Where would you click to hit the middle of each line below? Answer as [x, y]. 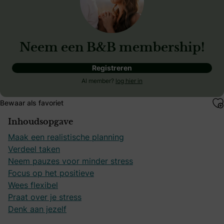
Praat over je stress [45, 197]
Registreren [112, 68]
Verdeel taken [34, 149]
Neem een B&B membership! [112, 48]
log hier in [129, 81]
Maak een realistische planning [66, 137]
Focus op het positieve [51, 173]
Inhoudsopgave [40, 122]
